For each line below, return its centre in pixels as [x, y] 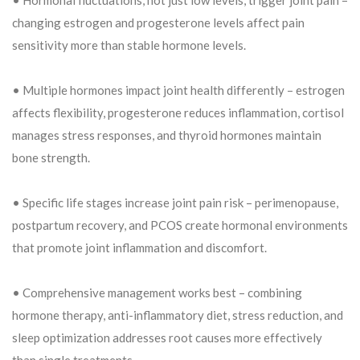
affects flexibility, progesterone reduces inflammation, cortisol [178, 112]
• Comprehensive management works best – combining [157, 292]
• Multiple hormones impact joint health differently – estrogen [178, 90]
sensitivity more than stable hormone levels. [129, 45]
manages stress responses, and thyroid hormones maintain [167, 135]
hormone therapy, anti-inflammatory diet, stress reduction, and [178, 315]
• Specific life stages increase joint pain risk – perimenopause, [175, 202]
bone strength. [51, 157]
